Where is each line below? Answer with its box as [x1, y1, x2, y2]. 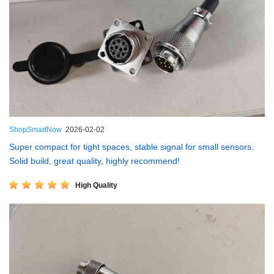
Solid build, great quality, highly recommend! [9, 156, 180, 166]
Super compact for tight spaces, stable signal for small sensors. [9, 142, 254, 152]
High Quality [75, 180, 117, 190]
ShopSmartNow [9, 125, 62, 135]
